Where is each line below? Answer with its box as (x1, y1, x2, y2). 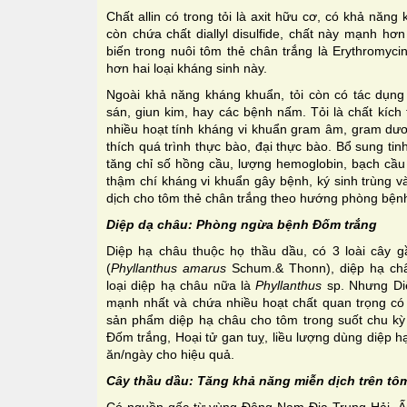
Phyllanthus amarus (111, 260, 233, 275)
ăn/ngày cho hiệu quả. (106, 346, 234, 362)
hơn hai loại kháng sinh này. (106, 60, 267, 75)
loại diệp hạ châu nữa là (106, 277, 256, 293)
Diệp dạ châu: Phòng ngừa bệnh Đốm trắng (106, 216, 377, 232)
